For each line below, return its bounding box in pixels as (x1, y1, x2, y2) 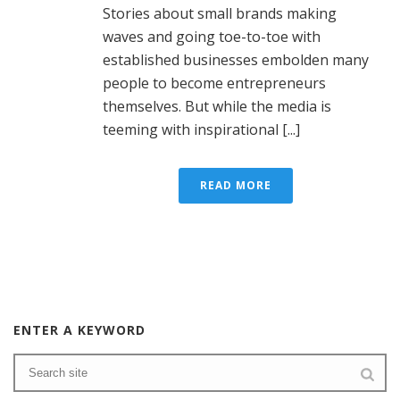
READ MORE (200, 177, 271, 193)
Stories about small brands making (103, 3, 337, 23)
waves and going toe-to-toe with (103, 26, 321, 46)
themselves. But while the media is (103, 96, 331, 116)
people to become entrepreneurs (103, 72, 326, 93)
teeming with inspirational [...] (103, 119, 300, 139)
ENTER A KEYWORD (13, 321, 146, 338)
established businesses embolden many (103, 49, 369, 70)
